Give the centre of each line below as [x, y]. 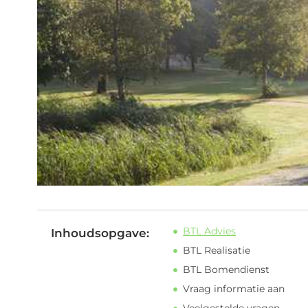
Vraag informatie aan [234, 289]
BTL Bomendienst [227, 270]
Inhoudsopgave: [100, 233]
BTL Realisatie [217, 251]
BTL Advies [210, 231]
